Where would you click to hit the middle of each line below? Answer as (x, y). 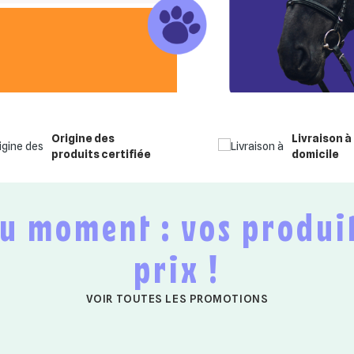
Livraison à (322, 138)
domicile (316, 154)
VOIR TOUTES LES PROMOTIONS (177, 298)
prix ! (177, 268)
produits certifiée (101, 154)
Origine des (83, 138)
